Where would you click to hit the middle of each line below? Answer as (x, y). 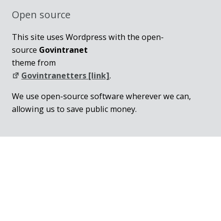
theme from (34, 62)
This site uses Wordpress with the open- (88, 37)
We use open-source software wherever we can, (101, 96)
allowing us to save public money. (74, 109)
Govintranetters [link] (66, 75)
